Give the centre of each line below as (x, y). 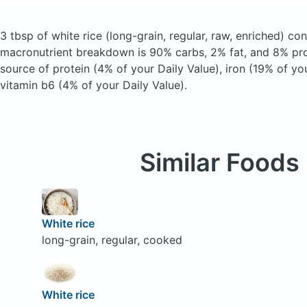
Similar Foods (219, 162)
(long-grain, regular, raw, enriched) (195, 35)
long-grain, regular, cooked (112, 240)
